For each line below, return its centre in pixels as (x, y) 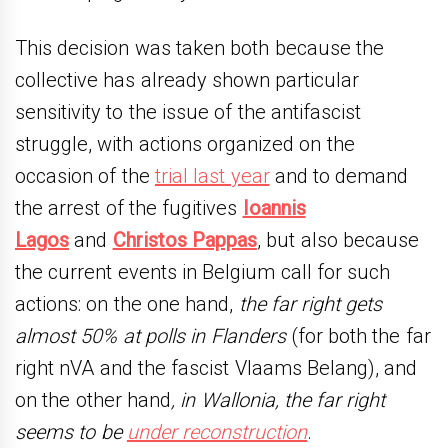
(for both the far (358, 335)
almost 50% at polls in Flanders (150, 335)
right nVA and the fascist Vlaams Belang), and (216, 367)
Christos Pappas (184, 239)
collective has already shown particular (187, 79)
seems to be (71, 431)
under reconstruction (217, 431)
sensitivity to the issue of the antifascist (188, 111)
